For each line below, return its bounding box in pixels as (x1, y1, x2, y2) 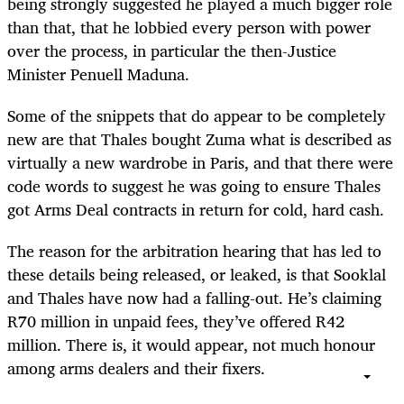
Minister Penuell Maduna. (7, 60, 189, 87)
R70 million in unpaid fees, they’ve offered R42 (7, 307, 344, 335)
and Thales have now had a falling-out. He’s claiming (7, 283, 381, 311)
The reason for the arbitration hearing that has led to (7, 236, 381, 264)
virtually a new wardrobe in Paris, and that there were (7, 148, 393, 176)
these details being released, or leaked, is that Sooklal (7, 260, 386, 288)
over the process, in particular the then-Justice (7, 36, 336, 64)
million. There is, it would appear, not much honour (7, 330, 375, 358)
